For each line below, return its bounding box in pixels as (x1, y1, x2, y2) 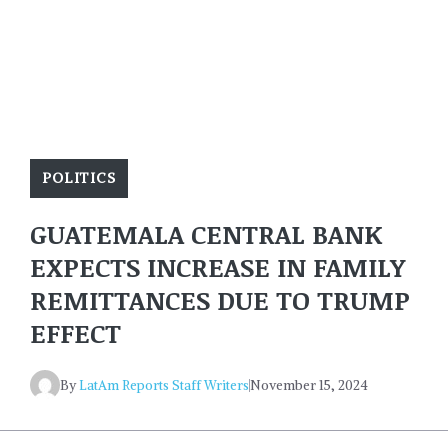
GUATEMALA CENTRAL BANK (30, 216, 382, 253)
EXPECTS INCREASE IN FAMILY (30, 249, 405, 286)
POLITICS (42, 169, 116, 188)
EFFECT (30, 315, 121, 352)
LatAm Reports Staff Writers (79, 376, 249, 394)
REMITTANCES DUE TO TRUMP (30, 282, 410, 319)
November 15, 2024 (250, 376, 368, 394)
